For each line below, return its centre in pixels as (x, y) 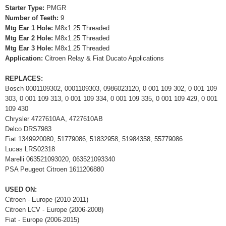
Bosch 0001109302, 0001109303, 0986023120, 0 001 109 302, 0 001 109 (111, 88)
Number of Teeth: (33, 18)
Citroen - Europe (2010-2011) (47, 199)
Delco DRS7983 (28, 129)
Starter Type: (26, 8)
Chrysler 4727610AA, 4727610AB (54, 119)
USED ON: (21, 189)
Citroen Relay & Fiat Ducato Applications (104, 58)
